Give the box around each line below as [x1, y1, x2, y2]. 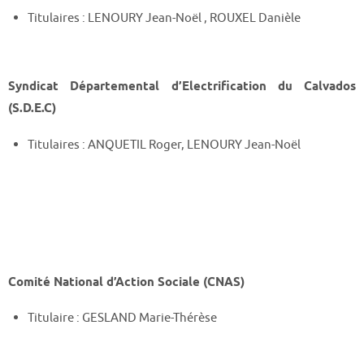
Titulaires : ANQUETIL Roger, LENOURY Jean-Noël [28, 136, 301, 153]
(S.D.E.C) [8, 100, 56, 118]
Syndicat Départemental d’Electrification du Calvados [8, 78, 356, 96]
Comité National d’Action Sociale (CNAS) [8, 273, 245, 291]
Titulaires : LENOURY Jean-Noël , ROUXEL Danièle [28, 9, 301, 26]
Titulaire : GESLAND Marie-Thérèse [28, 310, 218, 327]
